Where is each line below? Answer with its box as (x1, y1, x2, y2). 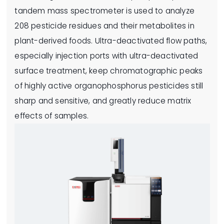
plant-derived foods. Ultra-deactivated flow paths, (14, 35, 207, 46)
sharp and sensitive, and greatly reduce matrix (14, 95, 191, 106)
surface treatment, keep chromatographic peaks (14, 65, 203, 76)
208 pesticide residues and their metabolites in (14, 20, 194, 31)
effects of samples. (14, 110, 89, 121)
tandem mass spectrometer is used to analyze (14, 5, 194, 16)
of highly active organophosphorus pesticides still (14, 80, 203, 91)
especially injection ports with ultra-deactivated (14, 50, 198, 61)
